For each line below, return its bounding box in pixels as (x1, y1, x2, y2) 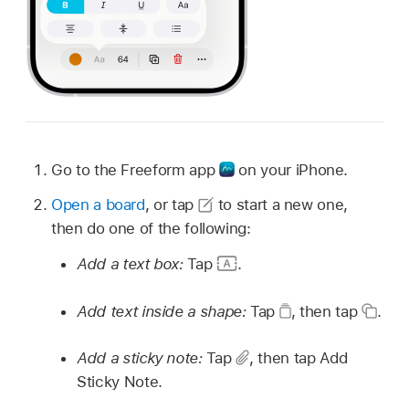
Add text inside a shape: (77, 301, 251, 320)
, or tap (144, 195, 198, 215)
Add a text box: (77, 255, 188, 274)
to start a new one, (214, 195, 348, 215)
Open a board (51, 195, 145, 215)
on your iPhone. (234, 160, 349, 179)
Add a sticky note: (77, 349, 207, 368)
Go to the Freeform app (51, 160, 219, 179)
